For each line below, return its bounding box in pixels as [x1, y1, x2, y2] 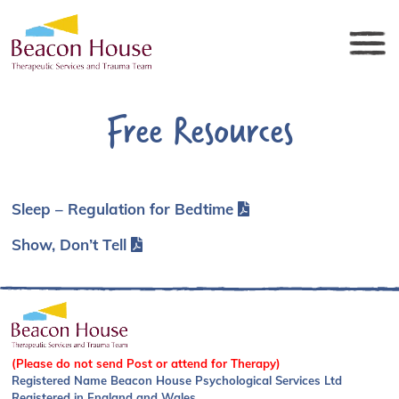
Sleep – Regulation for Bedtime [12, 199, 234, 218]
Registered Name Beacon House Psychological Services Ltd [12, 372, 343, 387]
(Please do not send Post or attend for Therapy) [12, 355, 281, 370]
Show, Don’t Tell [12, 235, 127, 254]
